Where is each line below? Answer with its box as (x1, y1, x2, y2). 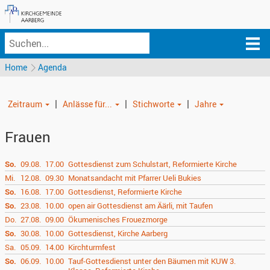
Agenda (38, 61, 67, 73)
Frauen (5, 127, 51, 146)
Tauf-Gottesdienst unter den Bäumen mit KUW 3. (68, 256, 236, 266)
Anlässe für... (63, 98, 112, 110)
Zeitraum (8, 98, 42, 110)
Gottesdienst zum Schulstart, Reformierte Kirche (68, 159, 237, 169)
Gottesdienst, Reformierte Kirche (68, 186, 183, 197)
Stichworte (133, 98, 174, 110)
